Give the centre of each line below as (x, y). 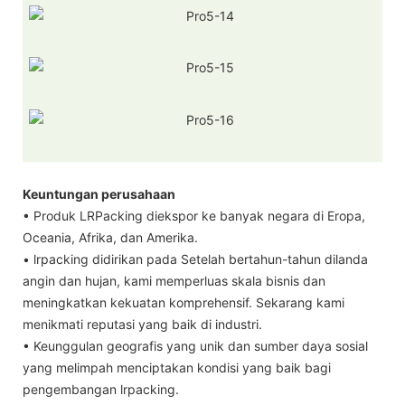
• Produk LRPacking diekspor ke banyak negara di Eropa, (194, 216)
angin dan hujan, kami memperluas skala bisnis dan (174, 281)
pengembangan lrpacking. (101, 390)
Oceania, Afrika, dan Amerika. (110, 238)
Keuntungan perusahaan (99, 194)
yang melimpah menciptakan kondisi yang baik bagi (177, 368)
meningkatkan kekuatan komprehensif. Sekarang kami (184, 303)
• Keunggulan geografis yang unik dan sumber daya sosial (195, 346)
